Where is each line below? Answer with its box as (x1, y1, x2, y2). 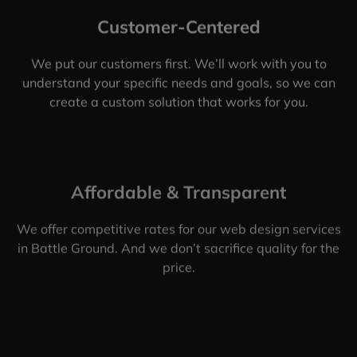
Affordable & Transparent (71, 181, 286, 204)
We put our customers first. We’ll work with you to (30, 55, 327, 72)
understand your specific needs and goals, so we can (22, 74, 335, 91)
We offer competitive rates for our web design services (16, 221, 341, 237)
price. (162, 259, 195, 276)
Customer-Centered (96, 15, 261, 38)
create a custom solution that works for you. (49, 93, 308, 110)
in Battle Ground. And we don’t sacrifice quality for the (18, 240, 339, 257)
